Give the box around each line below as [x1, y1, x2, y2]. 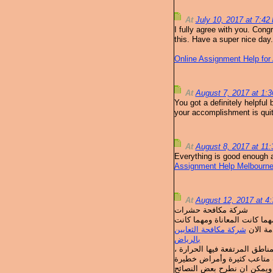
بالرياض [174, 235, 200, 244]
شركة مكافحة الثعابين [174, 225, 246, 235]
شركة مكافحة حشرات [174, 205, 248, 215]
